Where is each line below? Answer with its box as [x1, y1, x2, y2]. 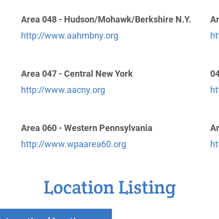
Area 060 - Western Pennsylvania [21, 123, 153, 133]
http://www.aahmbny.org [21, 30, 119, 41]
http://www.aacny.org [21, 85, 106, 95]
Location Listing [43, 175, 176, 199]
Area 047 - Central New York [21, 68, 133, 79]
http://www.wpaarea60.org [21, 139, 127, 149]
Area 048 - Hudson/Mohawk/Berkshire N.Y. [21, 14, 192, 24]
